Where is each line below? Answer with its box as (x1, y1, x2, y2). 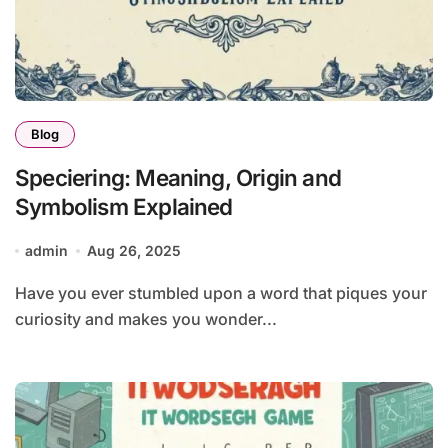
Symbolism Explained (15, 193, 233, 221)
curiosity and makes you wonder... (15, 309, 277, 330)
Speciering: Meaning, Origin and (15, 164, 341, 192)
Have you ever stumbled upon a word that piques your (15, 283, 27, 304)
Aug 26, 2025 (86, 242, 181, 260)
